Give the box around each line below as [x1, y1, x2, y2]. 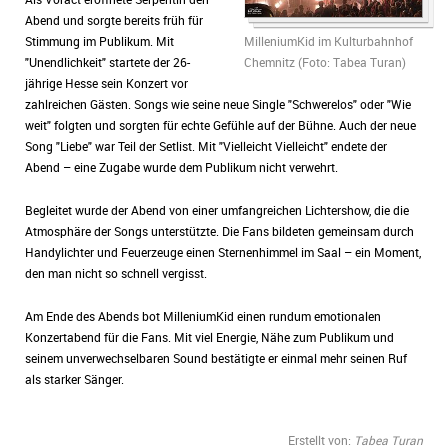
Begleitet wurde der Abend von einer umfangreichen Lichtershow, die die [25, 202, 409, 218]
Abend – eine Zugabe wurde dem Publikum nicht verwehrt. [25, 159, 338, 175]
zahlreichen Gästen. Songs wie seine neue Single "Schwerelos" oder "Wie [25, 96, 411, 112]
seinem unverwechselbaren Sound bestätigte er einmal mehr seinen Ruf [25, 350, 407, 366]
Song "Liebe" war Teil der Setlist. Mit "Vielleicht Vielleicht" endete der [25, 138, 387, 154]
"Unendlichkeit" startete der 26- [25, 54, 190, 70]
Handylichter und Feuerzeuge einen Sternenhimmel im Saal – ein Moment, [25, 244, 421, 260]
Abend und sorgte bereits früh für [25, 12, 203, 28]
